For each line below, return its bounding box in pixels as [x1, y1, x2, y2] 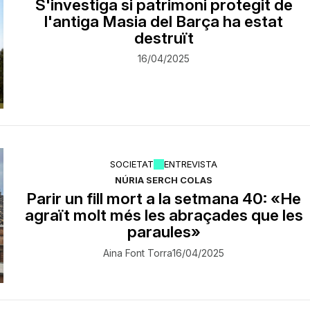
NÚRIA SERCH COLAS [115, 174, 213, 185]
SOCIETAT [110, 158, 154, 170]
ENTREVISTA [164, 158, 218, 170]
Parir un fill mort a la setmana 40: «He [26, 188, 302, 208]
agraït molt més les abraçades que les [24, 205, 303, 224]
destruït [134, 28, 194, 47]
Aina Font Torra [103, 246, 173, 259]
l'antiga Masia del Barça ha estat [44, 11, 284, 30]
